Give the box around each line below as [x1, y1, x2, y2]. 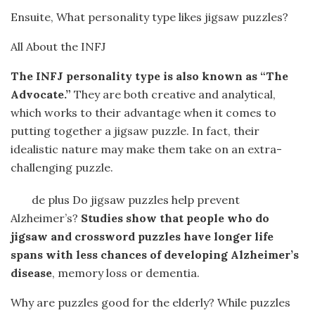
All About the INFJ [11, 39, 105, 53]
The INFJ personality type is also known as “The [11, 69, 288, 83]
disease [11, 266, 52, 280]
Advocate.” [11, 87, 71, 101]
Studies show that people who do [81, 211, 269, 225]
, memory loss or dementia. [52, 266, 200, 280]
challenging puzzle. [11, 160, 113, 174]
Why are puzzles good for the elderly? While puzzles [11, 295, 290, 309]
